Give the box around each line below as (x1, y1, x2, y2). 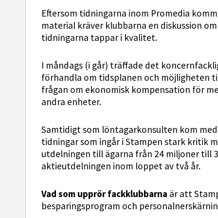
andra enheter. (41, 96, 101, 109)
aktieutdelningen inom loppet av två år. (41, 160, 200, 173)
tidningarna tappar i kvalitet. (41, 32, 157, 44)
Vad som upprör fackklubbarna (41, 188, 169, 200)
